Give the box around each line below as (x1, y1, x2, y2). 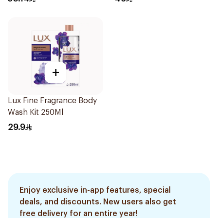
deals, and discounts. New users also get (19, 198, 176, 206)
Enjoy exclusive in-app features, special (19, 186, 171, 194)
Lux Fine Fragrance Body (8, 97, 97, 105)
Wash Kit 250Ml (8, 109, 63, 116)
